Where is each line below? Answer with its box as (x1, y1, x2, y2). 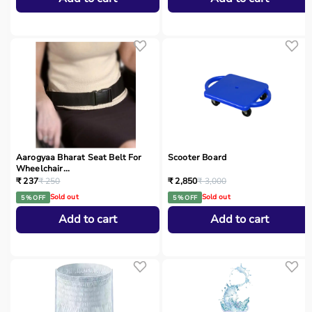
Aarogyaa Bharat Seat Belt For (16, 152, 142, 164)
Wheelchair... (16, 163, 70, 175)
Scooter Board (168, 152, 227, 164)
